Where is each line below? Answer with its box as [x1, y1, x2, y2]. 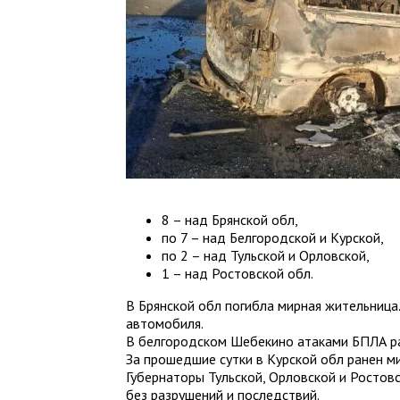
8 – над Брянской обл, [162, 210, 299, 229]
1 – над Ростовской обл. [162, 263, 314, 282]
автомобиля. [126, 313, 204, 332]
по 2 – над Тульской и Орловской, [162, 246, 371, 264]
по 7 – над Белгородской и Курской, [162, 228, 385, 246]
